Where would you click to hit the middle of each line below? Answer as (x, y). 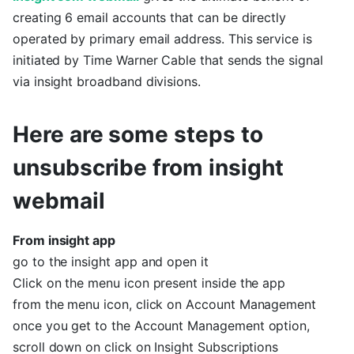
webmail (59, 201)
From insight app (64, 240)
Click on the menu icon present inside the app (149, 283)
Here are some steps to (138, 134)
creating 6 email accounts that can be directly (150, 17)
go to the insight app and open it (111, 262)
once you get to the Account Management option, (162, 326)
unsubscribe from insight (148, 168)
